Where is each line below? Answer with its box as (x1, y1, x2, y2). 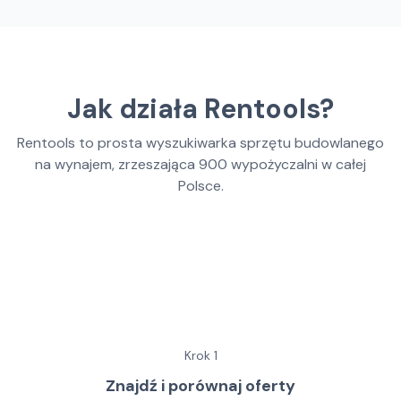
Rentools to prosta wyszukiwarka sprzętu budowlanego (17, 133, 384, 152)
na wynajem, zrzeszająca (35, 155, 199, 174)
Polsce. (177, 176, 224, 195)
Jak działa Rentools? (67, 91, 334, 126)
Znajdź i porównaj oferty (106, 375, 295, 397)
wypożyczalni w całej (231, 155, 366, 174)
